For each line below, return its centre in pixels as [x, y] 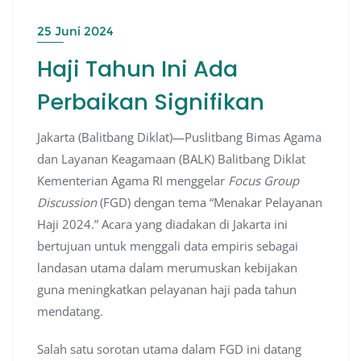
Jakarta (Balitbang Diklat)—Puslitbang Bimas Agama [179, 137]
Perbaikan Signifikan [151, 102]
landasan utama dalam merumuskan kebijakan [167, 268]
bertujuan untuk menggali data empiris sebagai [168, 246]
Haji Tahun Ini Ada [137, 69]
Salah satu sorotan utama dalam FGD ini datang [169, 349]
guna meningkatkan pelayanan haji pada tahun [167, 290]
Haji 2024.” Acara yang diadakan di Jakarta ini [162, 224]
